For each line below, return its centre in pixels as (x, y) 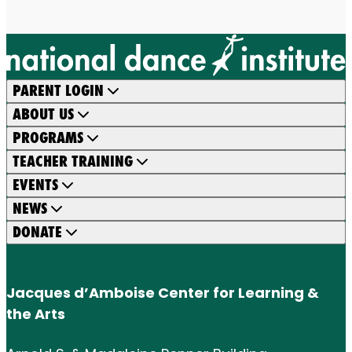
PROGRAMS (48, 138)
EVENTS (35, 185)
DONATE (37, 233)
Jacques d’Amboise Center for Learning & (163, 292)
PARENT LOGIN (58, 91)
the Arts (37, 313)
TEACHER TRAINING (73, 162)
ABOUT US (43, 115)
